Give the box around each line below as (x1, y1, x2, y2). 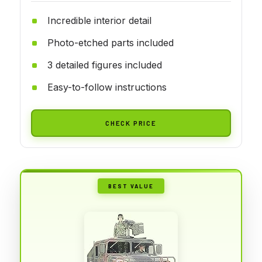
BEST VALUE (108, 182, 154, 189)
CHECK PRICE (105, 118, 157, 127)
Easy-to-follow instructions (47, 81, 167, 93)
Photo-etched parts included (47, 36, 174, 49)
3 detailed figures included (47, 58, 162, 71)
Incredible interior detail (47, 14, 151, 26)
